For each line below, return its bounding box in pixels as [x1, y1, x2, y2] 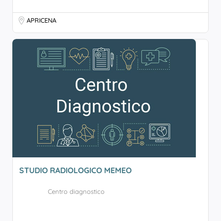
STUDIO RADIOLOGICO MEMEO [19, 165, 132, 175]
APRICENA [27, 16, 56, 24]
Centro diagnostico [48, 187, 105, 195]
